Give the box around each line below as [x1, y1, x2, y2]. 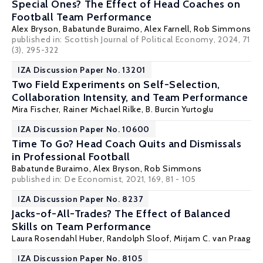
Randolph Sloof [107, 233, 170, 244]
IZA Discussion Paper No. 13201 [18, 65, 146, 75]
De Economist [64, 174, 122, 184]
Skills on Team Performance [12, 220, 152, 233]
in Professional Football [12, 150, 130, 163]
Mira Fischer [12, 104, 59, 114]
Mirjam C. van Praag [174, 233, 251, 244]
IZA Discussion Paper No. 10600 [18, 124, 150, 134]
